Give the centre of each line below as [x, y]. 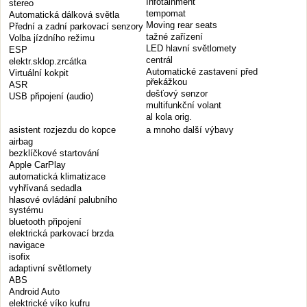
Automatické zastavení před [202, 72]
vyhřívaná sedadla [45, 188]
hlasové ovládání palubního [63, 200]
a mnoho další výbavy [190, 130]
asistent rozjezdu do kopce [62, 130]
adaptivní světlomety [50, 268]
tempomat [166, 13]
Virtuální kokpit [39, 73]
